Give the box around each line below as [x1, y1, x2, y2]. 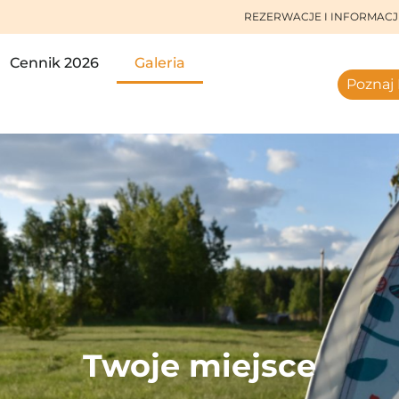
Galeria [134, 54, 185, 71]
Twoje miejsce [83, 346, 316, 385]
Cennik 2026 [10, 54, 99, 71]
